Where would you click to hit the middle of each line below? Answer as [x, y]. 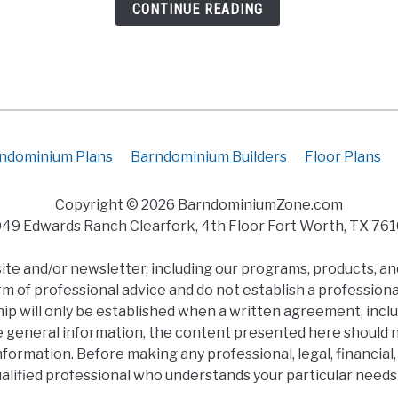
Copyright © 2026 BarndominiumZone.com [199, 205]
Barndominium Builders [209, 157]
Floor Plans [343, 157]
